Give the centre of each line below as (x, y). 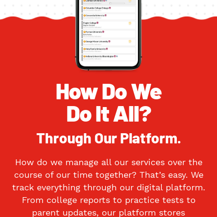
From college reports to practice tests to (108, 200)
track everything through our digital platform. (108, 187)
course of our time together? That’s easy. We (108, 174)
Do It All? (108, 112)
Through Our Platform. (108, 139)
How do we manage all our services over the (108, 162)
